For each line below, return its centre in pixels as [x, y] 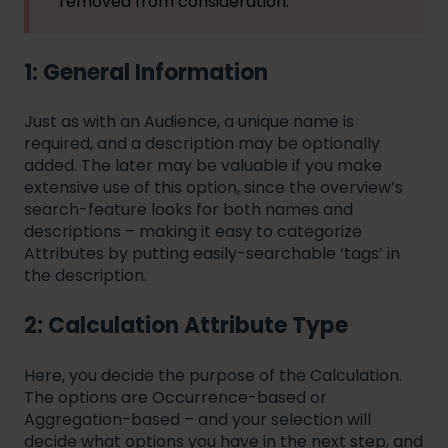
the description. [85, 275]
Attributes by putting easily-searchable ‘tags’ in [212, 253]
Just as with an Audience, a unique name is [189, 121]
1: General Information [146, 72]
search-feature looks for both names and [188, 209]
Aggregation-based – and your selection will [197, 419]
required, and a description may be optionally [202, 143]
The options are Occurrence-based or [175, 397]
